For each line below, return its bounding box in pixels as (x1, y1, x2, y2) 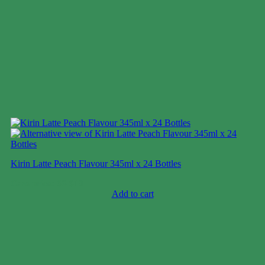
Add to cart (111, 188, 154, 199)
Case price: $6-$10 (11, 178, 83, 188)
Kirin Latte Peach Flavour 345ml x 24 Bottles (11, 158, 181, 169)
